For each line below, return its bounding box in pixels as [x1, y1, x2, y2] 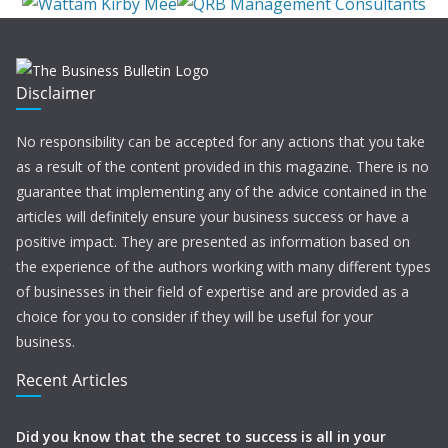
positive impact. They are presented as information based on [16, 232, 410, 251]
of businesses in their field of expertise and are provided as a [16, 282, 409, 301]
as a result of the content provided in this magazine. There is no [16, 157, 429, 176]
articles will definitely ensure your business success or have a [16, 207, 409, 226]
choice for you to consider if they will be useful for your [16, 307, 373, 326]
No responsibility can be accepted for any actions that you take [16, 132, 425, 151]
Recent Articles [16, 369, 128, 391]
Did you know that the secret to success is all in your [16, 427, 386, 446]
